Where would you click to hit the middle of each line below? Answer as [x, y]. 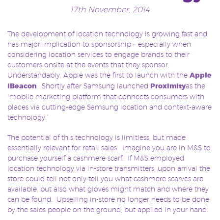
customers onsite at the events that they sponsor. [89, 64]
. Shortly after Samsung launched [93, 85]
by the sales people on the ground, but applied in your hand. [108, 209]
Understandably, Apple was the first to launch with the [98, 75]
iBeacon [22, 86]
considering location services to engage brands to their [98, 54]
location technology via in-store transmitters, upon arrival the [109, 168]
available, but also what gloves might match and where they [108, 189]
